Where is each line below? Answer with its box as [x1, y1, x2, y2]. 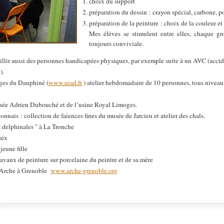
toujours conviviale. [89, 38, 144, 48]
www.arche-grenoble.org [50, 166, 118, 175]
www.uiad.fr [48, 78, 82, 87]
